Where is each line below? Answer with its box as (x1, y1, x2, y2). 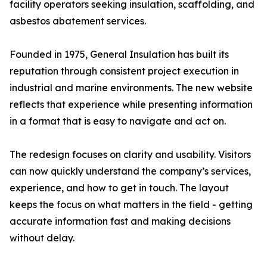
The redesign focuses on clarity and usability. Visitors (10, 148, 251, 161)
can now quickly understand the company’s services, (10, 165, 251, 178)
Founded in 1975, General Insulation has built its (10, 48, 229, 61)
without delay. (10, 232, 74, 244)
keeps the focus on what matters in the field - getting (10, 198, 253, 211)
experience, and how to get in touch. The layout (10, 182, 229, 194)
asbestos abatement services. (10, 15, 146, 27)
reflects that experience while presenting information (10, 98, 253, 111)
